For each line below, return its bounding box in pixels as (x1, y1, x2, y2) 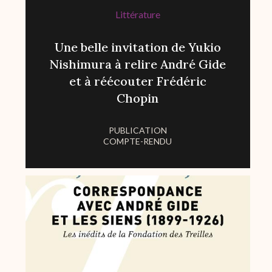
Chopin (117, 90, 159, 106)
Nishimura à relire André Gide (49, 56, 226, 72)
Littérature (115, 8, 160, 21)
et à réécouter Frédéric (69, 73, 206, 89)
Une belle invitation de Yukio (54, 39, 221, 55)
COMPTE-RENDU (103, 136, 172, 147)
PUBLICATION (108, 125, 167, 136)
